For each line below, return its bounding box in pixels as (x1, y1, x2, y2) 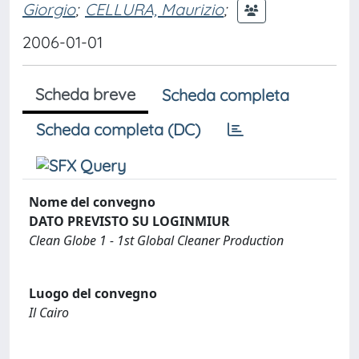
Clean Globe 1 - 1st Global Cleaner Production (29, 232, 284, 249)
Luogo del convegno (29, 284, 157, 302)
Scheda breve (35, 84, 135, 104)
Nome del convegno (29, 193, 155, 211)
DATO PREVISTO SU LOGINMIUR (29, 212, 230, 230)
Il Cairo (29, 303, 69, 321)
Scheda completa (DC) (36, 119, 200, 139)
